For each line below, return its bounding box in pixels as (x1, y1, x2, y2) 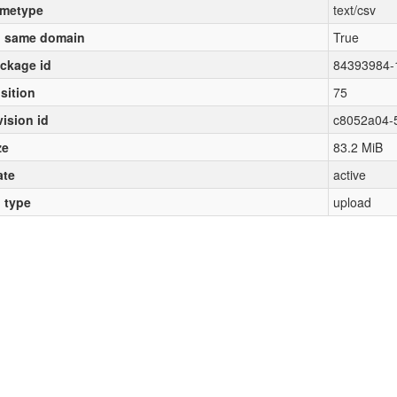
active (332, 166, 366, 183)
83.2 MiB (332, 138, 383, 156)
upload (332, 193, 371, 211)
